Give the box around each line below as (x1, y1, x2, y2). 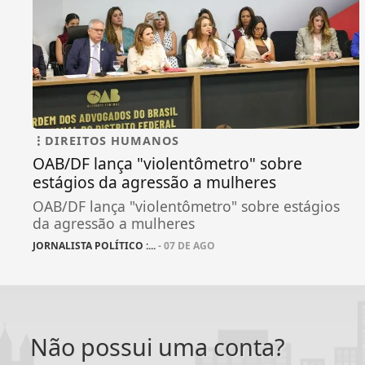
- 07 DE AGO (156, 239, 215, 253)
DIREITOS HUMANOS (45, 133, 179, 149)
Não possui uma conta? (30, 331, 285, 363)
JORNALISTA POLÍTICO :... (33, 239, 156, 253)
